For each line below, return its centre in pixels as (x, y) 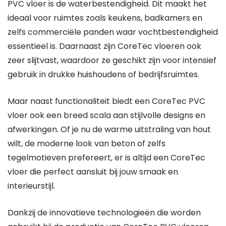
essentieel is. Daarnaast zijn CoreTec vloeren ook (104, 46)
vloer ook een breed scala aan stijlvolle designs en (106, 115)
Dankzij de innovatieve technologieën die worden (104, 213)
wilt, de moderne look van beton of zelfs (87, 144)
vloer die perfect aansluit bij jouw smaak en (93, 172)
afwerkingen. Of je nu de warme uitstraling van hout (109, 129)
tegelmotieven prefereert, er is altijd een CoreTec (106, 158)
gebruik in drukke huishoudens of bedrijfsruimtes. (103, 74)
